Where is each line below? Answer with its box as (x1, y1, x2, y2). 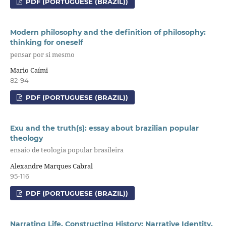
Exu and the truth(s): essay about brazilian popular (10, 124, 199, 133)
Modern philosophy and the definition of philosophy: (10, 28, 206, 37)
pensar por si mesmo (10, 49, 75, 59)
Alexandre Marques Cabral (10, 161, 93, 171)
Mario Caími (10, 66, 48, 75)
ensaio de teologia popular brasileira (10, 145, 124, 155)
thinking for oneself (10, 38, 83, 47)
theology (10, 134, 43, 143)
